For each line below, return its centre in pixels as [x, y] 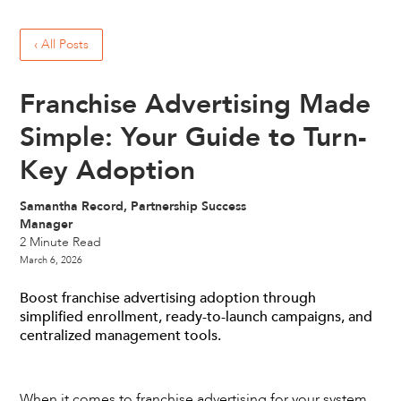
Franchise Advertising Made [196, 104]
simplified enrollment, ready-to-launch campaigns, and [196, 317]
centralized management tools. [121, 336]
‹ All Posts [62, 44]
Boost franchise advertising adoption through [168, 298]
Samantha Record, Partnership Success [133, 206]
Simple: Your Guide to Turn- [193, 137]
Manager [47, 224]
